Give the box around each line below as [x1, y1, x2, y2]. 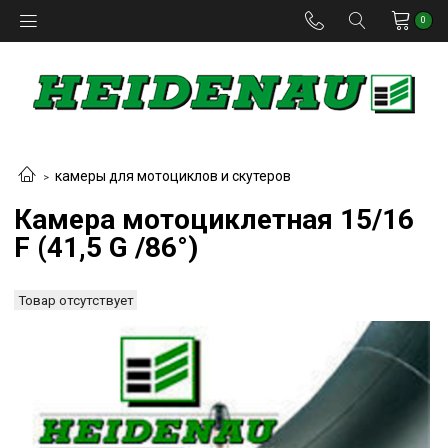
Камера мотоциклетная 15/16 [14, 203, 414, 236]
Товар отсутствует [17, 292, 134, 308]
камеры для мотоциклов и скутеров [55, 167, 291, 184]
